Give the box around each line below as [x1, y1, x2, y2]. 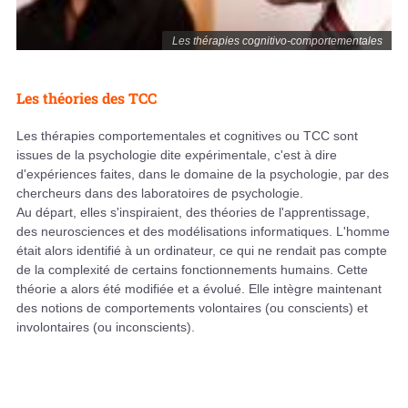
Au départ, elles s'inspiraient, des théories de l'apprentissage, [16, 205, 370, 220]
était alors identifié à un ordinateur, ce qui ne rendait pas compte [16, 243, 387, 259]
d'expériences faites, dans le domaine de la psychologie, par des [16, 167, 389, 182]
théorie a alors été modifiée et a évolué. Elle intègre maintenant [16, 281, 382, 297]
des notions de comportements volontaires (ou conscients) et [16, 301, 368, 316]
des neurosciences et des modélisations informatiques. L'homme [16, 224, 390, 240]
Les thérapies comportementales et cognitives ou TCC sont [16, 128, 358, 144]
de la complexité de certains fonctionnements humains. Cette [16, 262, 368, 278]
